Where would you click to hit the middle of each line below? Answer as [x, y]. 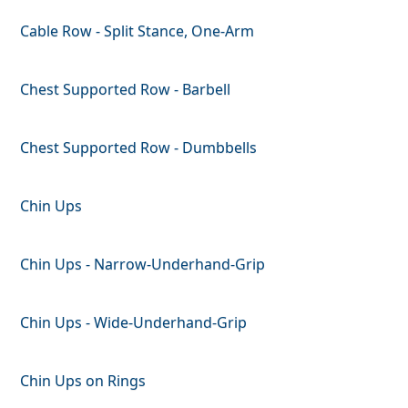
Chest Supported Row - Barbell [126, 89]
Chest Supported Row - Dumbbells [139, 147]
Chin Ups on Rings [83, 380]
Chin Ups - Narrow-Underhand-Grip [143, 264]
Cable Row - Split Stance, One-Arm [138, 31]
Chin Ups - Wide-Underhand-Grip [134, 322]
